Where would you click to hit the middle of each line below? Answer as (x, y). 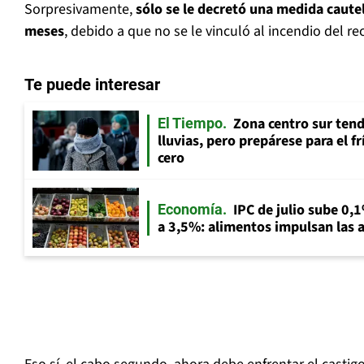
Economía (190, 209)
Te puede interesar (92, 85)
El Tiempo (190, 123)
